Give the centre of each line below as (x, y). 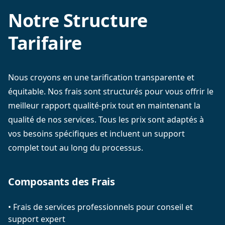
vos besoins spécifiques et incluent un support (96, 134)
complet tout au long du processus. (76, 148)
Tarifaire (45, 43)
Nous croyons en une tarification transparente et (101, 77)
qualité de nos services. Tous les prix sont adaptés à (106, 120)
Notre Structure (78, 20)
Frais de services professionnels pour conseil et (103, 207)
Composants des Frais (62, 182)
